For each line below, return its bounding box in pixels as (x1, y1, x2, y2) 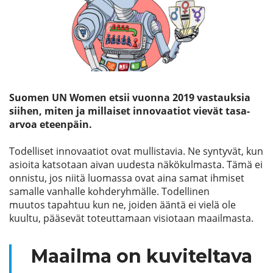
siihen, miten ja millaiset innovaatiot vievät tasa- (9, 104, 250, 118)
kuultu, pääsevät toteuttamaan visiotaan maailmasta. (9, 211, 253, 225)
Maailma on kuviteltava (31, 245, 252, 268)
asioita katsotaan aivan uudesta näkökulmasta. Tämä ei (9, 158, 263, 171)
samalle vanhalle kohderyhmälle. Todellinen (9, 185, 210, 198)
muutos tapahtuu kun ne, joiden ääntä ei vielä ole (9, 198, 236, 211)
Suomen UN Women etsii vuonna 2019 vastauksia (9, 91, 250, 104)
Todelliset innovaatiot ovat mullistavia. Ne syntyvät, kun (9, 144, 263, 158)
